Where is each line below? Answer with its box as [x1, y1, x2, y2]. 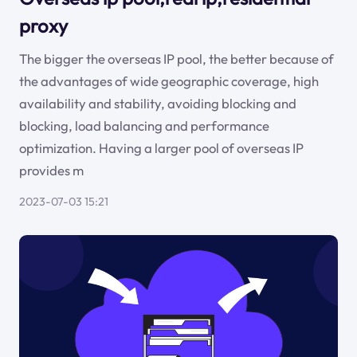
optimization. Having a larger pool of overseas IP [18, 139, 304, 156]
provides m [18, 162, 84, 178]
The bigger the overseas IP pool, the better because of [18, 50, 334, 67]
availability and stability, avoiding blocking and [18, 95, 296, 112]
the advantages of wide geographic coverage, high [18, 73, 319, 89]
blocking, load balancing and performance [18, 117, 269, 134]
